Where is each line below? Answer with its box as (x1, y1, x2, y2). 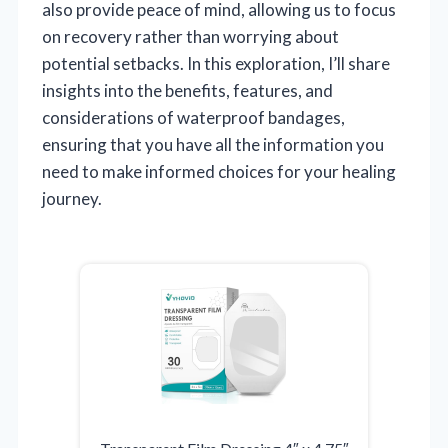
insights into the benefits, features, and (42, 79, 333, 101)
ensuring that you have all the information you (42, 133, 384, 155)
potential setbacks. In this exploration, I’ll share (42, 52, 390, 74)
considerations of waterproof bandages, (42, 106, 345, 128)
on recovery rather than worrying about (42, 25, 339, 47)
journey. (42, 187, 102, 209)
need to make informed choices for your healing (42, 160, 396, 182)
